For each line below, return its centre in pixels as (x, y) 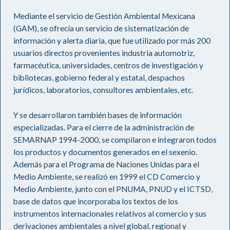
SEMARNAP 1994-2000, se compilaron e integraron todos (115, 140)
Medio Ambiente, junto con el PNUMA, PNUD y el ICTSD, (113, 189)
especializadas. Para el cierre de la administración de (104, 128)
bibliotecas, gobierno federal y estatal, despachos (99, 78)
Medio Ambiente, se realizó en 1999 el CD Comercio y (107, 177)
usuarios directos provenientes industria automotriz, (104, 53)
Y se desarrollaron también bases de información (98, 115)
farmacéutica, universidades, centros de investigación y (108, 65)
